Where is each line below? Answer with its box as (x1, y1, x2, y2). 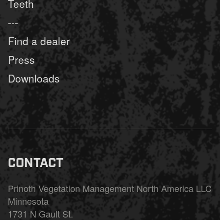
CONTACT (8, 154, 63, 169)
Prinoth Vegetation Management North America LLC (8, 182, 212, 194)
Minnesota (8, 194, 49, 207)
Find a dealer (8, 33, 70, 48)
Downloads (8, 71, 60, 85)
